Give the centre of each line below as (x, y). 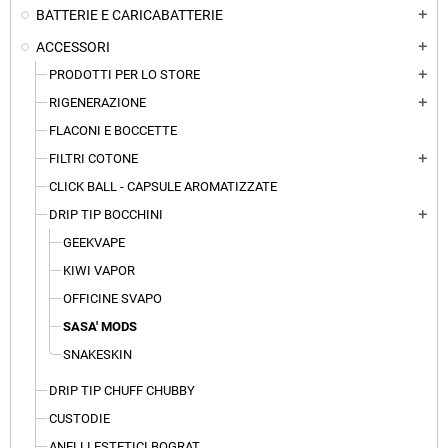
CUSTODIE (79, 419)
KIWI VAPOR (99, 271)
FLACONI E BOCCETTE (113, 131)
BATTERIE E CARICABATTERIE (129, 15)
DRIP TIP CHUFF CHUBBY (122, 391)
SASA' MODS (100, 327)
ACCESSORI (73, 47)
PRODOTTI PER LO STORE (124, 75)
